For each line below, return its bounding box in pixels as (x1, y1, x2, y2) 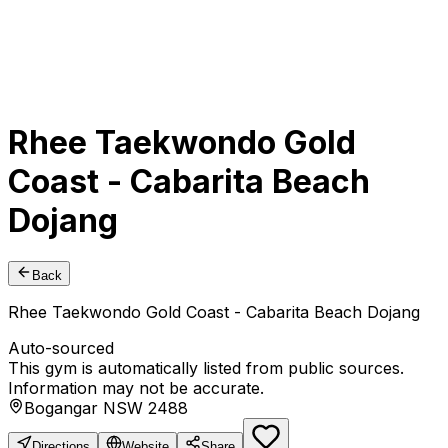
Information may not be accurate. (8, 378, 264, 399)
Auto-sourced (8, 338, 114, 359)
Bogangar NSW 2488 (24, 398, 188, 419)
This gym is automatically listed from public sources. (8, 358, 404, 379)
